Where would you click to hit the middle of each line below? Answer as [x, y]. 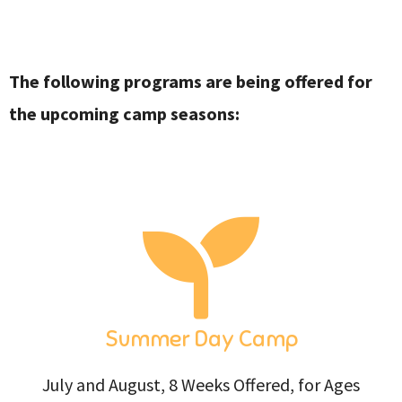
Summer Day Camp [201, 338]
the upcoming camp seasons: [124, 114]
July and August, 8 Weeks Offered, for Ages [201, 384]
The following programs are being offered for [191, 82]
